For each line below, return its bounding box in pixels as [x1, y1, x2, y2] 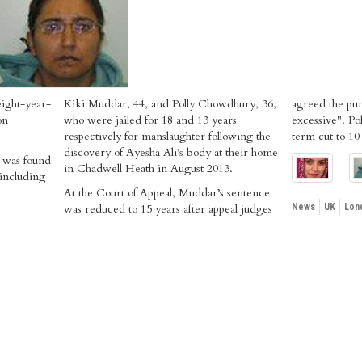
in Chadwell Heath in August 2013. [64, 161, 234, 176]
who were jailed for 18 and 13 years [64, 112, 238, 128]
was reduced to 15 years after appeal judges [64, 201, 273, 217]
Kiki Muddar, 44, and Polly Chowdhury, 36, [64, 96, 277, 112]
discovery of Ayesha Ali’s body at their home [64, 145, 279, 160]
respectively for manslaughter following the [64, 128, 271, 144]
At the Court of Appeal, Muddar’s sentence [64, 185, 271, 200]
